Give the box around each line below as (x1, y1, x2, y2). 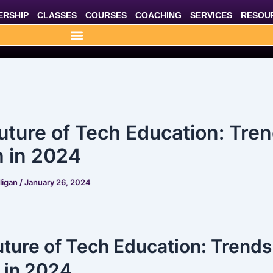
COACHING (135, 10, 182, 20)
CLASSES (37, 10, 77, 20)
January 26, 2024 (24, 177, 91, 187)
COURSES (85, 10, 127, 20)
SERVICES (190, 10, 232, 20)
